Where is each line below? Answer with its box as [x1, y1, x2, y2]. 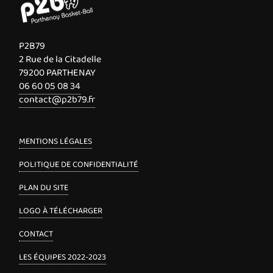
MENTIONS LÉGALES [19, 134, 93, 148]
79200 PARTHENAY [19, 65, 96, 80]
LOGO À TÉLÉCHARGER [19, 204, 103, 218]
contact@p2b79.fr [19, 91, 96, 107]
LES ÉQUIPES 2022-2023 [19, 250, 107, 264]
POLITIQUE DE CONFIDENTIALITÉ [19, 157, 139, 171]
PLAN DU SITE [19, 180, 69, 194]
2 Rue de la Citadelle [19, 51, 102, 67]
